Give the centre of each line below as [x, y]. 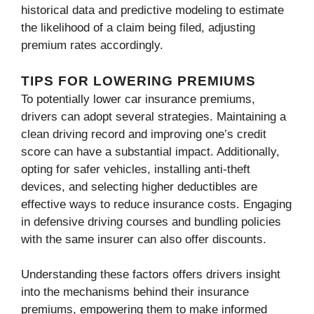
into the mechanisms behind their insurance [135, 292]
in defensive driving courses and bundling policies [151, 221]
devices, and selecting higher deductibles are [139, 186]
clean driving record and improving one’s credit [144, 134]
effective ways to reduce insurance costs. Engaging [156, 204]
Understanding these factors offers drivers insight [151, 275]
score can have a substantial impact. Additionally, [150, 151]
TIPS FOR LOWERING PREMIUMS [138, 81]
